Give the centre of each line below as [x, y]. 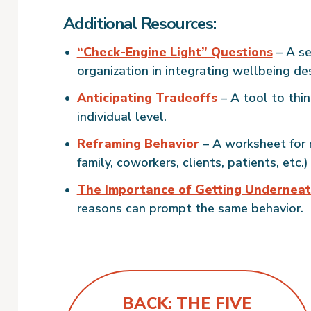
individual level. [121, 117]
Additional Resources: [139, 24]
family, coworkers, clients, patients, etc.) [192, 163]
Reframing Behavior [138, 144]
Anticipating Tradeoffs [147, 98]
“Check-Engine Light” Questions [175, 52]
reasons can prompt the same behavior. [190, 209]
